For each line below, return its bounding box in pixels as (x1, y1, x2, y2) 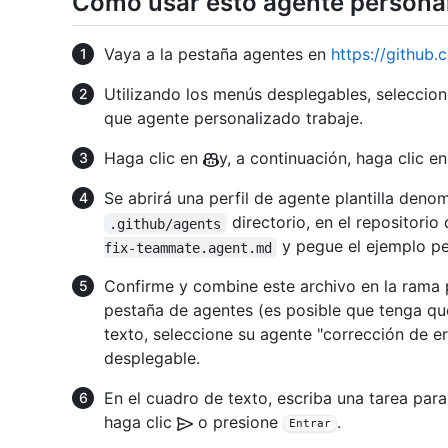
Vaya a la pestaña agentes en (104, 44, 331, 65)
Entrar (289, 417, 331, 431)
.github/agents (109, 215, 222, 232)
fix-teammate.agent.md (104, 239, 272, 256)
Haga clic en (104, 148, 203, 169)
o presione (193, 412, 283, 433)
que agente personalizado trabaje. (104, 108, 363, 129)
